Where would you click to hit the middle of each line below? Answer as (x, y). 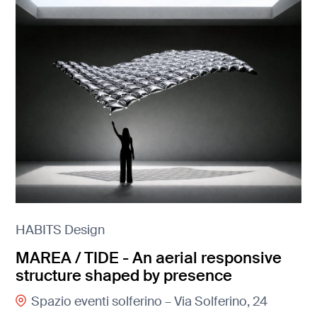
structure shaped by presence (124, 275)
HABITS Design (60, 230)
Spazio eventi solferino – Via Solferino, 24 (149, 302)
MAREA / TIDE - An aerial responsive (149, 258)
